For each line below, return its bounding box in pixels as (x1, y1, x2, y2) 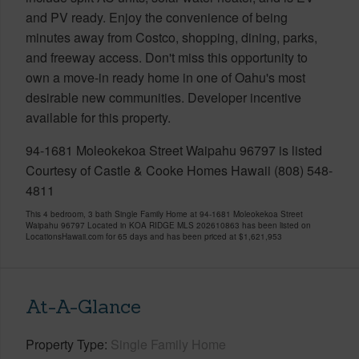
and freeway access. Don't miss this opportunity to (26, 47, 308, 67)
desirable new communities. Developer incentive (26, 87, 301, 107)
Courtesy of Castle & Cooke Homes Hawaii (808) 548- (26, 160, 333, 179)
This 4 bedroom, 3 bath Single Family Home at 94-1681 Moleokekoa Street (26, 208, 303, 220)
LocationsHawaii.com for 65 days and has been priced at (26, 230, 239, 242)
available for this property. (26, 107, 171, 127)
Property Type (26, 334, 104, 353)
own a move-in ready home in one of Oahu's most (26, 67, 305, 87)
